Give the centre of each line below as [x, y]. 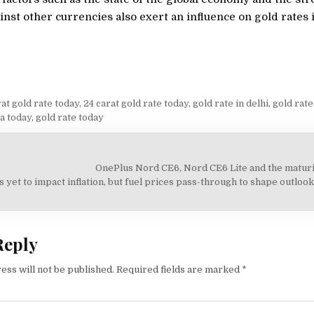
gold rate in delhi [230, 103]
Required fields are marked [179, 269]
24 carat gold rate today [136, 103]
